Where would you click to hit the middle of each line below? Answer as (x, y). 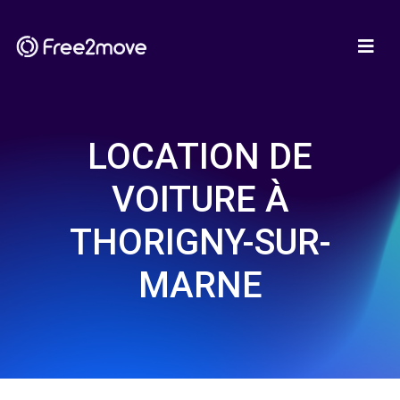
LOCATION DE (200, 157)
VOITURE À (200, 200)
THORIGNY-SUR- (200, 242)
